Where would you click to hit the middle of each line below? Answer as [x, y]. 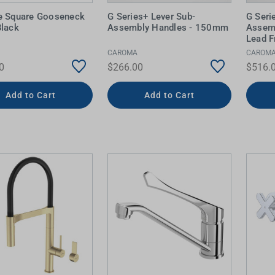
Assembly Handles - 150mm [168, 28]
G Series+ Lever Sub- [152, 17]
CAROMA [123, 52]
